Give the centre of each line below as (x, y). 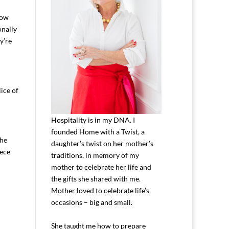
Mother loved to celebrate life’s (100, 190)
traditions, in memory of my (95, 155)
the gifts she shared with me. (96, 178)
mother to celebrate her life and (101, 167)
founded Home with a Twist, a (98, 131)
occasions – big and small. (92, 202)
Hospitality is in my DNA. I (93, 120)
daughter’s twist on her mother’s (102, 143)
